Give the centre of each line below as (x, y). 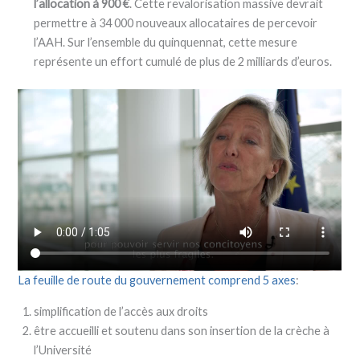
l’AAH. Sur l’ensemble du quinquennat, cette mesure (166, 42)
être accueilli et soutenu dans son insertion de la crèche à (182, 330)
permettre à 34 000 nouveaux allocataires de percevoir (176, 22)
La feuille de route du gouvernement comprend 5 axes (157, 280)
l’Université (63, 350)
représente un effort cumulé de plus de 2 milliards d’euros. (183, 61)
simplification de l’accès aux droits (121, 311)
